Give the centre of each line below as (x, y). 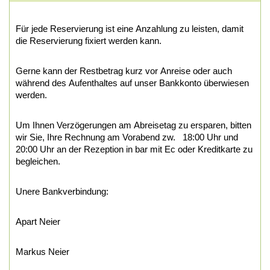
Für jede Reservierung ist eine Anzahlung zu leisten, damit (130, 28)
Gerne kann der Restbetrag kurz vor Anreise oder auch (124, 71)
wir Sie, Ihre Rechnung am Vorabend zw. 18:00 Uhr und (127, 137)
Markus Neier (44, 251)
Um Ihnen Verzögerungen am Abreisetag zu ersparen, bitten (133, 125)
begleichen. (38, 161)
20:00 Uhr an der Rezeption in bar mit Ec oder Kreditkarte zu (134, 149)
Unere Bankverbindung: (62, 191)
